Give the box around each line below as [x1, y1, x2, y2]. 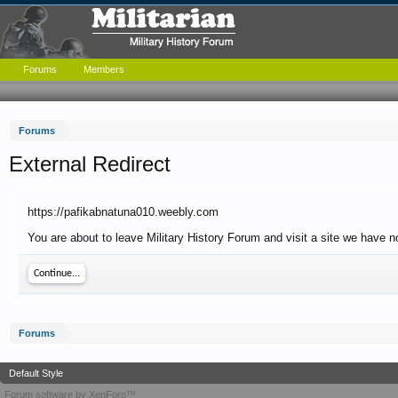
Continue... [34, 268, 80, 279]
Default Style [9, 368, 63, 378]
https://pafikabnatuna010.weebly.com [28, 205, 219, 219]
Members [84, 64, 124, 75]
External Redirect [9, 152, 171, 176]
